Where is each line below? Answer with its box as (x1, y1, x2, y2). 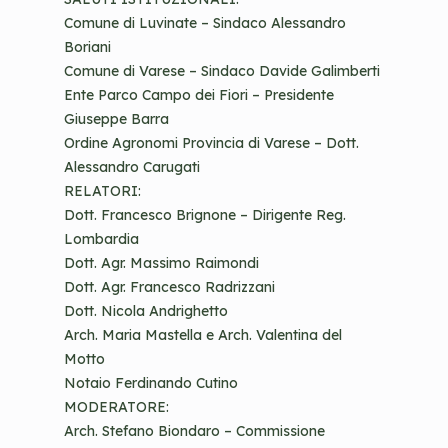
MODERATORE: (64, 398, 169, 416)
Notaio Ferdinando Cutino (64, 374, 238, 392)
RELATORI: (64, 182, 141, 200)
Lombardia (64, 230, 139, 248)
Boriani (64, 38, 111, 56)
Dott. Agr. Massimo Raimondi (64, 254, 259, 272)
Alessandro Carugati (64, 158, 200, 176)
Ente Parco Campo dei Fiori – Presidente (64, 86, 334, 104)
